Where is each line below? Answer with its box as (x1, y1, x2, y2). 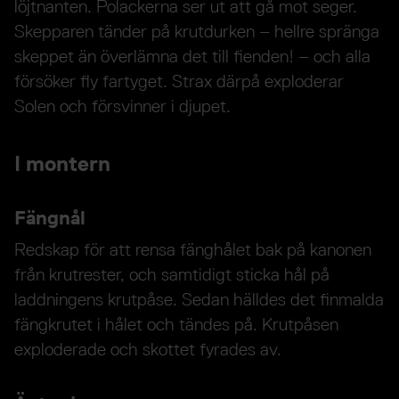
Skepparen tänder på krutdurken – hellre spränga (14, 20, 379, 42)
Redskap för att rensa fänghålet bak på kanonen (14, 238, 371, 260)
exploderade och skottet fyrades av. (14, 338, 281, 360)
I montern (14, 151, 110, 175)
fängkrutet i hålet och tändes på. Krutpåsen (14, 313, 338, 335)
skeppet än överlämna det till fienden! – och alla (14, 45, 370, 67)
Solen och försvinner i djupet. (14, 94, 231, 117)
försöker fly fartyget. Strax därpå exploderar (14, 69, 344, 92)
